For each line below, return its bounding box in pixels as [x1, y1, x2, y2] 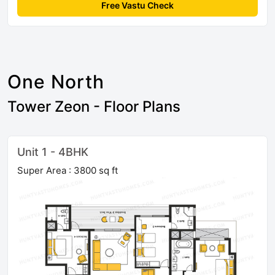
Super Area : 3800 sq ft [17, 165, 118, 177]
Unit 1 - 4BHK [17, 145, 88, 159]
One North [7, 71, 104, 93]
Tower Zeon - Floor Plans [7, 98, 180, 116]
